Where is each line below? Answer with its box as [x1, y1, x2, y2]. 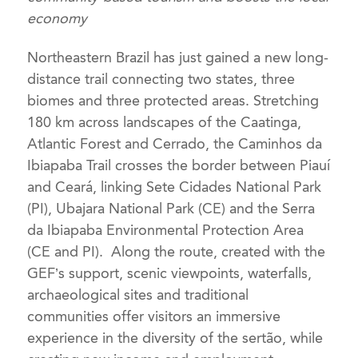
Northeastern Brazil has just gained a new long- [27, 48, 329, 66]
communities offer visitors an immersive [27, 307, 281, 325]
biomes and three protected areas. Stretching [27, 91, 320, 109]
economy [27, 10, 88, 28]
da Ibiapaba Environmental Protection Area [27, 221, 304, 239]
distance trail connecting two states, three [27, 70, 296, 88]
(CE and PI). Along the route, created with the [27, 242, 326, 261]
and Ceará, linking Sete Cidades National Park [27, 177, 322, 196]
